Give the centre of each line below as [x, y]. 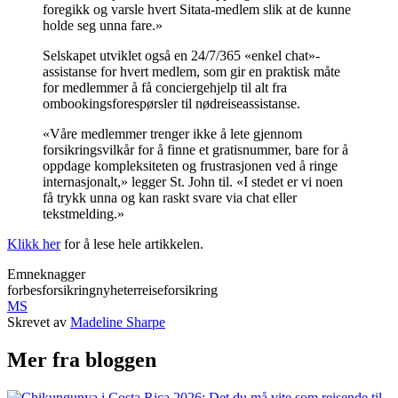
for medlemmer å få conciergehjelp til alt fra [165, 87]
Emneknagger [46, 274]
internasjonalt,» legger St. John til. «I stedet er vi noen [193, 181]
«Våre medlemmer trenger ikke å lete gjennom [172, 133]
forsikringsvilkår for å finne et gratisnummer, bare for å [195, 149]
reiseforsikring [178, 290]
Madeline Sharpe [118, 322]
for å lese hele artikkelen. [132, 243]
